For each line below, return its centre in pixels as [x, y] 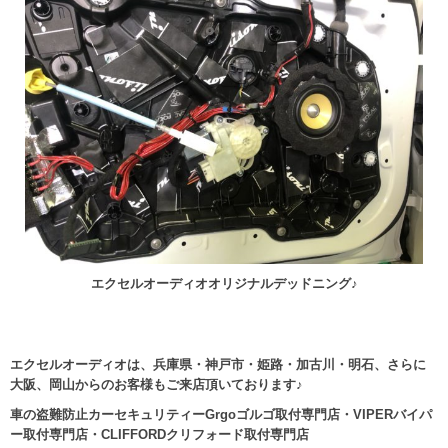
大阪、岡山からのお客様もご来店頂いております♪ [156, 384]
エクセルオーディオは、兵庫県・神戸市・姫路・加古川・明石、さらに [218, 364]
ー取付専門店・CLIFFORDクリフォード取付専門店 [159, 435]
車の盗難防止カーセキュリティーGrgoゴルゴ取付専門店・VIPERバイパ [221, 415]
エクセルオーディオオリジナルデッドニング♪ [224, 284]
